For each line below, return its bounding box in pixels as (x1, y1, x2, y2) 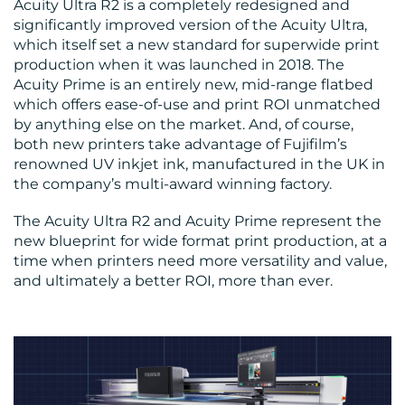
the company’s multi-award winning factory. (14, 175, 332, 193)
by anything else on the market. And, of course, (14, 116, 353, 134)
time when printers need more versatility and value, (14, 252, 387, 270)
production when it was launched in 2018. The (14, 56, 344, 74)
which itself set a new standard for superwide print (14, 36, 380, 54)
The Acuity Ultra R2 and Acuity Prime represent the (14, 212, 381, 231)
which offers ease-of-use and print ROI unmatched (14, 96, 381, 114)
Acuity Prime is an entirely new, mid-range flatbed (14, 76, 373, 94)
